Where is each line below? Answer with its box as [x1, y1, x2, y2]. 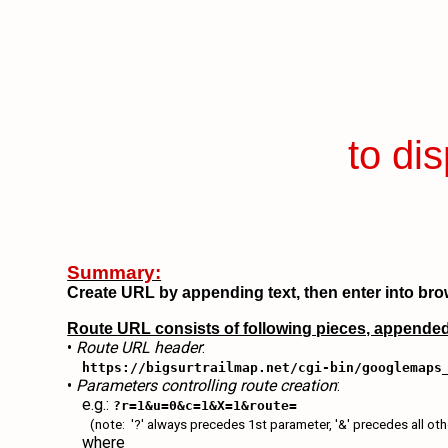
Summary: [67, 262, 162, 283]
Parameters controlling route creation [76, 376, 338, 395]
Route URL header [76, 338, 203, 357]
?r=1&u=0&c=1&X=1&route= [113, 398, 298, 413]
